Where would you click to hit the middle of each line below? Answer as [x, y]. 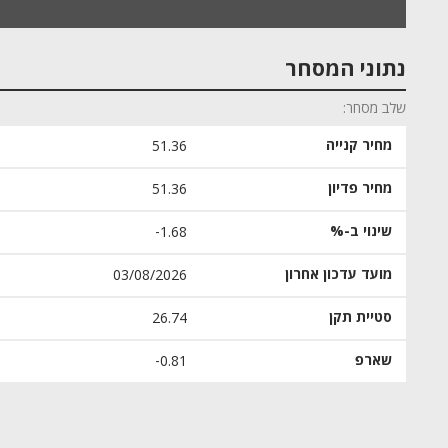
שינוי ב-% [361, 231]
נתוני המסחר [345, 69]
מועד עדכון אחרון [338, 274]
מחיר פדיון [360, 188]
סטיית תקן [360, 317]
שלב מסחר [376, 108]
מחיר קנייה [359, 145]
